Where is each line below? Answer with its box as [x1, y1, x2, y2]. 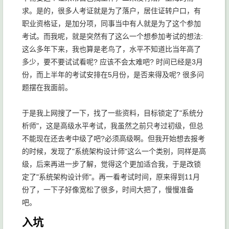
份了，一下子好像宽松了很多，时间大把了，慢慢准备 [22, 186, 194, 194]
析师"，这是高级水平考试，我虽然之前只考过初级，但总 [22, 122, 203, 130]
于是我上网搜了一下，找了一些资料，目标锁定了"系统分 [22, 109, 203, 117]
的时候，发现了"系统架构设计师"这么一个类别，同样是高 [22, 147, 206, 155]
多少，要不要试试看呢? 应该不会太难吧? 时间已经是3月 [22, 58, 203, 66]
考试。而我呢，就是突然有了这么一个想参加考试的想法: [22, 32, 203, 40]
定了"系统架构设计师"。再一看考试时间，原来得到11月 [22, 173, 200, 181]
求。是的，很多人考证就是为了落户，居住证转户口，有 [22, 7, 201, 15]
